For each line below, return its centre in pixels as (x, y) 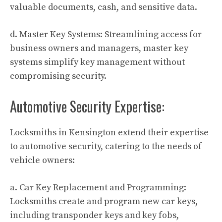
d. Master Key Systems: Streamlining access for (106, 34)
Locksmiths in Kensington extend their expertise (109, 133)
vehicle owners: (42, 160)
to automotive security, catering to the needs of (106, 146)
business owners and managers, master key (99, 48)
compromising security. (58, 76)
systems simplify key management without (97, 62)
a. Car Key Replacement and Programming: (98, 188)
